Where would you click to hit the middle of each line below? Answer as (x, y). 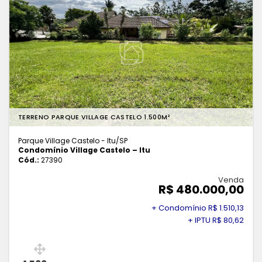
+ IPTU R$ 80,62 (216, 220)
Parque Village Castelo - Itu (67, 141)
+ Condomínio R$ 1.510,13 (198, 208)
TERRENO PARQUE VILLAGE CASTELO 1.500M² (94, 117)
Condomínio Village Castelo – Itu (84, 150)
